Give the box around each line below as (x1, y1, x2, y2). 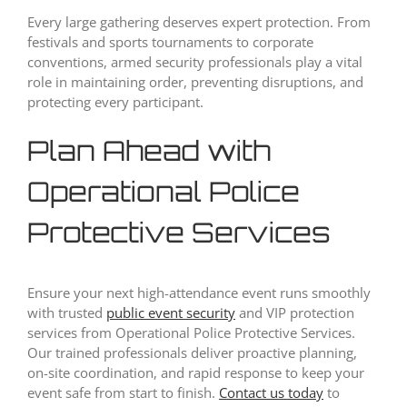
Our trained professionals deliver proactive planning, (27, 343, 357, 362)
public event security (106, 303, 235, 322)
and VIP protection (239, 303, 354, 322)
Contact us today (219, 383, 323, 402)
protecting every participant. (27, 93, 203, 111)
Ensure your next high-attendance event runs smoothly (27, 283, 371, 302)
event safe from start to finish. (27, 383, 219, 402)
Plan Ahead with (27, 134, 271, 167)
